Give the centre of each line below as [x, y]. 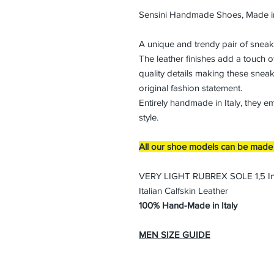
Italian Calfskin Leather [185, 191]
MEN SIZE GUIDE [175, 235]
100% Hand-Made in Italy [188, 205]
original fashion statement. [191, 88]
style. [149, 117]
